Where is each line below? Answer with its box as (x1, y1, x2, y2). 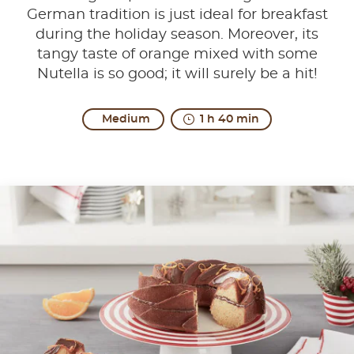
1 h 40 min (200, 113, 259, 125)
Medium (102, 113, 150, 125)
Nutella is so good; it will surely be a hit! (36, 67, 318, 82)
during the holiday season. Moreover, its (36, 28, 318, 43)
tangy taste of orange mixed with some (36, 47, 318, 62)
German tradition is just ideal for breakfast (26, 8, 328, 23)
